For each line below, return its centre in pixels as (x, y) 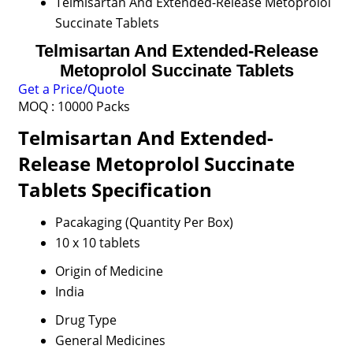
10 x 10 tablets (97, 243)
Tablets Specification (115, 190)
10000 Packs (93, 106)
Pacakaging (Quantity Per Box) (144, 222)
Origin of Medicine (109, 271)
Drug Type (85, 320)
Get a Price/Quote (71, 89)
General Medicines (110, 340)
